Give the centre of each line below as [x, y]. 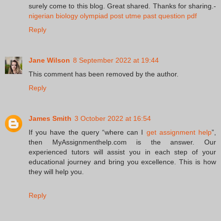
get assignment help [179, 132]
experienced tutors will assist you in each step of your [122, 152]
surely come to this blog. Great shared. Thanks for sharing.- [122, 6]
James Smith [50, 119]
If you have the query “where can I [88, 132]
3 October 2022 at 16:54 [113, 119]
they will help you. [56, 172]
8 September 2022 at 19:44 [116, 60]
